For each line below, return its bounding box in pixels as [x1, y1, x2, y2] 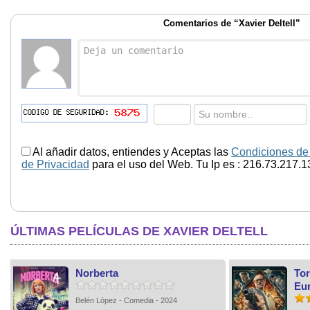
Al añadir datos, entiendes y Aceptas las [30, 145, 231, 158]
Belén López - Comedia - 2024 [75, 295, 177, 304]
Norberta [75, 266, 118, 279]
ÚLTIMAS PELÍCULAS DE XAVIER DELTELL [10, 224, 268, 238]
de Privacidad [21, 158, 89, 170]
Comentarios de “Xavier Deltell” [163, 17, 300, 28]
